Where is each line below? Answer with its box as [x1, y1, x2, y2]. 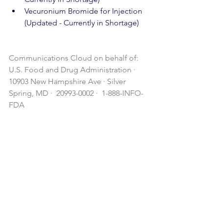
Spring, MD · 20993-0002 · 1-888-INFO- [9, 88, 143, 98]
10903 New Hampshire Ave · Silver [9, 77, 128, 86]
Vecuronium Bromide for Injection [24, 6, 144, 16]
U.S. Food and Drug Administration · [9, 65, 137, 74]
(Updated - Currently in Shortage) [24, 18, 139, 27]
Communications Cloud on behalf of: [9, 53, 140, 63]
